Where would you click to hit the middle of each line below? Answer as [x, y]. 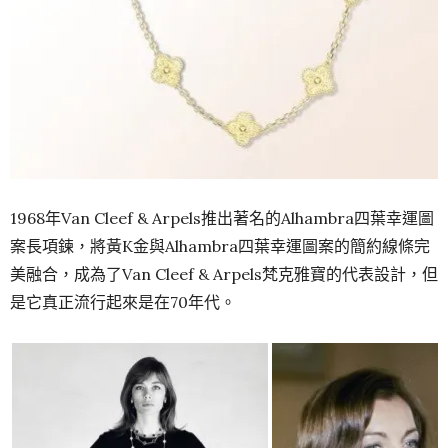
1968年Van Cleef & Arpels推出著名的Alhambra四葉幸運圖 [222, 217]
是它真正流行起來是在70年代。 [123, 301]
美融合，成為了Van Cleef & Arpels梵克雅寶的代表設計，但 [224, 273]
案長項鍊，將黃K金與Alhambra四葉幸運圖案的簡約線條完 [220, 245]
